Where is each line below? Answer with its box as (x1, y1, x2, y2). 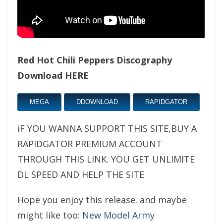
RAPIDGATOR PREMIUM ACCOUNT (17, 137, 162, 150)
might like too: (17, 209, 82, 221)
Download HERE (17, 69, 89, 81)
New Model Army (82, 209, 155, 221)
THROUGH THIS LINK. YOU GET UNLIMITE (17, 153, 195, 165)
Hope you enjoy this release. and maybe (17, 193, 187, 206)
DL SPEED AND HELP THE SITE (17, 168, 144, 180)
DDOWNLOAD (76, 98, 118, 106)
